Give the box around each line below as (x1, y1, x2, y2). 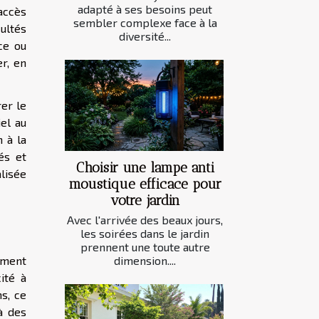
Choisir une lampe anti (75, 159, 214, 176)
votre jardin (110, 192, 180, 209)
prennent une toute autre (80, 239, 210, 253)
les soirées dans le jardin (80, 226, 209, 240)
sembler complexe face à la (73, 16, 217, 30)
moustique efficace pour (68, 175, 221, 192)
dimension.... (114, 253, 176, 267)
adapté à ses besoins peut (78, 2, 212, 16)
